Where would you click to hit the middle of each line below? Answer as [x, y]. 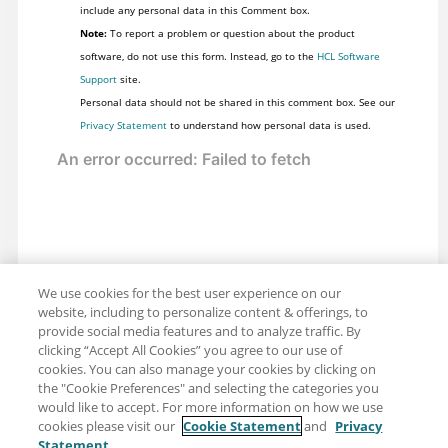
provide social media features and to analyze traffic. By [200, 331]
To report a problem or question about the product [230, 32]
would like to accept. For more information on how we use [211, 407]
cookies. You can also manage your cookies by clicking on [207, 369]
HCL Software [348, 55]
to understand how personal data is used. [268, 124]
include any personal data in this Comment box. [194, 9]
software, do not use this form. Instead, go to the [198, 55]
